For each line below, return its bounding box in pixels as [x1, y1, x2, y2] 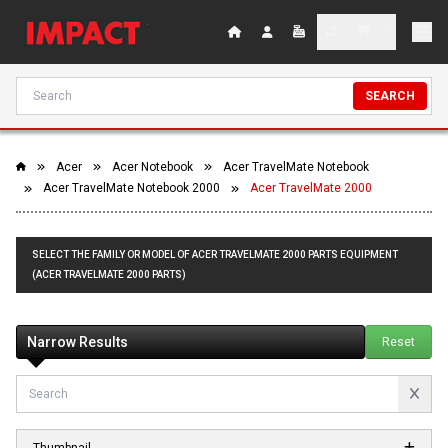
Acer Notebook [112, 160, 193, 174]
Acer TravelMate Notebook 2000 [43, 181, 220, 196]
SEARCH [365, 89, 415, 103]
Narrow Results [27, 333, 128, 350]
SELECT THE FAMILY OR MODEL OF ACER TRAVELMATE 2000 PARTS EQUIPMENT [32, 248, 398, 260]
